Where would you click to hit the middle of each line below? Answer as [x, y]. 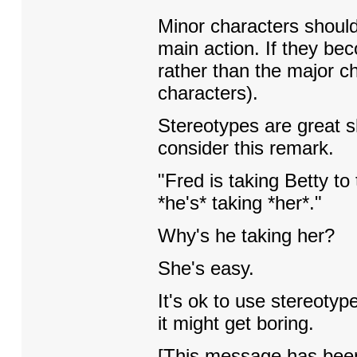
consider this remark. [245, 148]
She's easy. [206, 268]
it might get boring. [235, 323]
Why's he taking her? [246, 235]
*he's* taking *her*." [239, 203]
